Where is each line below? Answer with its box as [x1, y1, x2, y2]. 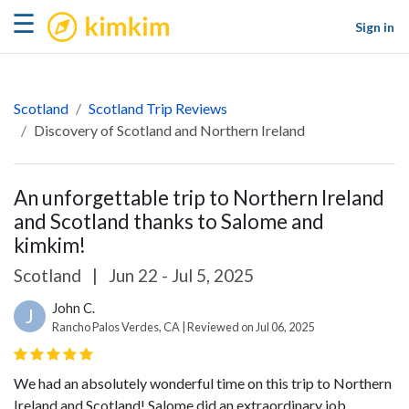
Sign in [355, 18, 394, 35]
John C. [52, 300, 95, 316]
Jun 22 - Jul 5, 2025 [105, 265, 254, 286]
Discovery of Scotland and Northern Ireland [34, 121, 305, 139]
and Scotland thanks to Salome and [14, 209, 324, 234]
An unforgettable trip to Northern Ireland [14, 185, 384, 210]
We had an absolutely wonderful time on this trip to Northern [14, 374, 392, 392]
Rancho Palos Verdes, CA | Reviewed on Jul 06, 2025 [52, 320, 314, 334]
